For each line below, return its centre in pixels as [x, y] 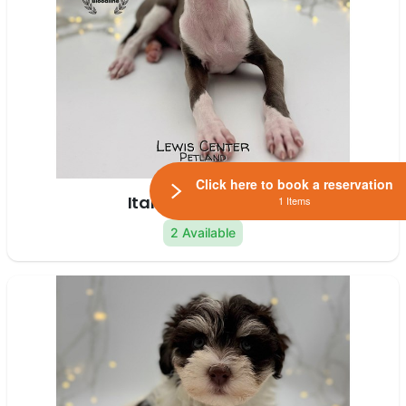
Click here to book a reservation [295, 184]
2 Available [203, 233]
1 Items [295, 201]
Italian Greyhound [203, 203]
